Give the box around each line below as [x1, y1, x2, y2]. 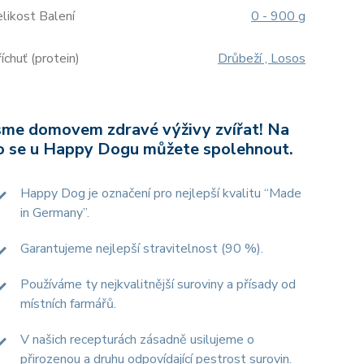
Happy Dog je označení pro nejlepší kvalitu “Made [20, 184, 301, 202]
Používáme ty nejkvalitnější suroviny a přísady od [20, 275, 296, 293]
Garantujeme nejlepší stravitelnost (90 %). [20, 240, 263, 258]
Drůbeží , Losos [218, 50, 305, 67]
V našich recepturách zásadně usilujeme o [20, 331, 254, 349]
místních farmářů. [20, 295, 116, 313]
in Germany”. [20, 204, 89, 222]
